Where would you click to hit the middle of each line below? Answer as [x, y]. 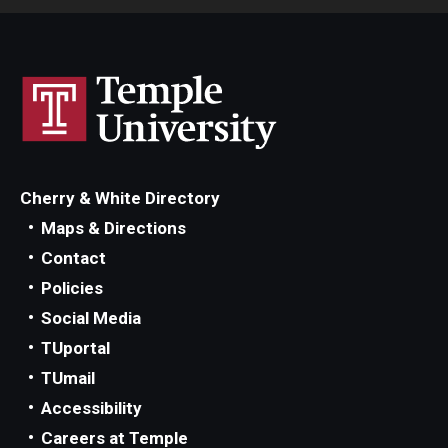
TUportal [75, 347]
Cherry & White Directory [120, 197]
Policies [72, 287]
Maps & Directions [113, 227]
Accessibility [91, 407]
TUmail [68, 377]
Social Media [91, 317]
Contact [73, 257]
